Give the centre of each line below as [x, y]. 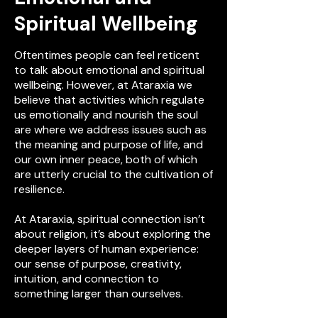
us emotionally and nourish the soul [106, 115]
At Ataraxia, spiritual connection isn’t [110, 219]
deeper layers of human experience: [106, 249]
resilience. [39, 189]
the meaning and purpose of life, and [109, 144]
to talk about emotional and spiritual [109, 70]
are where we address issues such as [110, 130]
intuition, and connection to [87, 279]
